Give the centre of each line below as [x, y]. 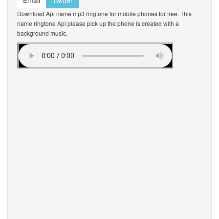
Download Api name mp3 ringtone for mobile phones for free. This [104, 13]
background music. [42, 33]
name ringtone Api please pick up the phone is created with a [98, 23]
